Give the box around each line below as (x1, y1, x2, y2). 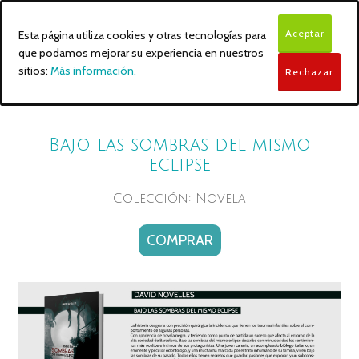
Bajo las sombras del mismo (48, 135, 311, 155)
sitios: (18, 63, 50, 78)
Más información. (50, 63, 136, 78)
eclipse (148, 155, 211, 175)
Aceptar (285, 27, 325, 39)
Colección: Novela (113, 192, 246, 206)
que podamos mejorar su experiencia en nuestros (18, 46, 264, 60)
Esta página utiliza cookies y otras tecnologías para (18, 28, 266, 42)
